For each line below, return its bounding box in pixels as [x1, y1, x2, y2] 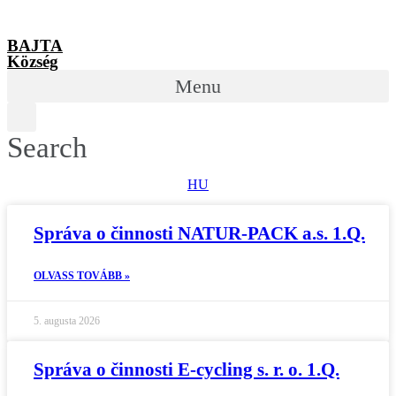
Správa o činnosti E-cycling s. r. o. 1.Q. [34, 359, 339, 380]
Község [7, 52, 58, 71]
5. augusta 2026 [34, 315, 100, 327]
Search [7, 132, 88, 164]
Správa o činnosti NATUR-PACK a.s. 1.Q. [34, 223, 365, 244]
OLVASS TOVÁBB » [34, 270, 130, 282]
